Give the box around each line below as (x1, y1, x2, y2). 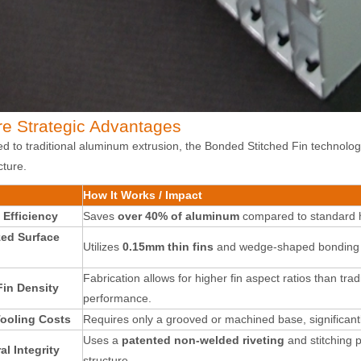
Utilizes (83, 239, 122, 253)
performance (83, 291, 148, 305)
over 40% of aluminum (118, 209, 239, 222)
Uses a (83, 333, 122, 346)
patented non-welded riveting (122, 333, 284, 346)
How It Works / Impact (83, 188, 202, 201)
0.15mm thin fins (122, 239, 214, 253)
